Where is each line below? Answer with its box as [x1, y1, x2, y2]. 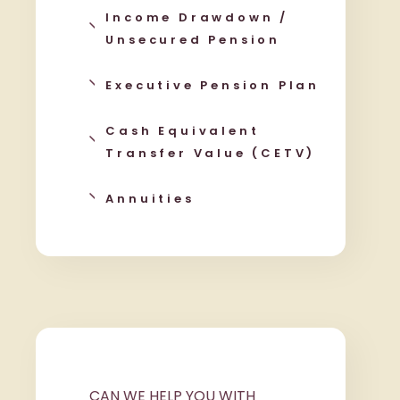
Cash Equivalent [105, 122, 260, 139]
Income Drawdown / [105, 9, 289, 26]
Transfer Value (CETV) [105, 145, 316, 162]
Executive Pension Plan [105, 77, 321, 94]
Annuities [105, 190, 195, 207]
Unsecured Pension [105, 31, 281, 48]
